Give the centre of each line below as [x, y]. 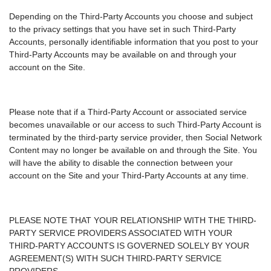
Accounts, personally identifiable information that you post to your [134, 42]
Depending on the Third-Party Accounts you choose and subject [131, 17]
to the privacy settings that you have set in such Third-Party [122, 29]
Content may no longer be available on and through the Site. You [133, 150]
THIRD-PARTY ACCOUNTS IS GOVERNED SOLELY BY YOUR [129, 246]
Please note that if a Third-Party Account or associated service [128, 112]
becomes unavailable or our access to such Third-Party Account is [135, 125]
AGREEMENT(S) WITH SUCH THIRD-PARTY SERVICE [115, 259]
